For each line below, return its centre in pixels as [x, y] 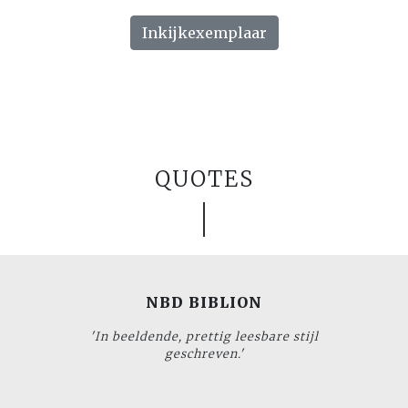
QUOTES [204, 178]
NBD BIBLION [204, 302]
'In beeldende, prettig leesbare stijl [204, 336]
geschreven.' [204, 353]
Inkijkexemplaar [204, 32]
